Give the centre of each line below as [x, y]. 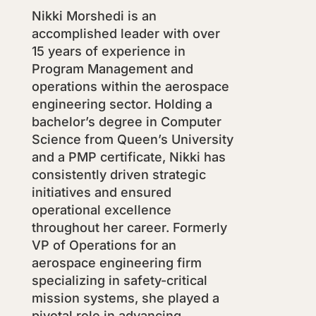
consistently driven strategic [119, 174]
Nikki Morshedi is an [94, 16]
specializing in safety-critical [119, 280]
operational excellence [101, 209]
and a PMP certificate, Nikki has [128, 157]
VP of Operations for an [104, 245]
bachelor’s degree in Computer [126, 121]
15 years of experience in [108, 51]
